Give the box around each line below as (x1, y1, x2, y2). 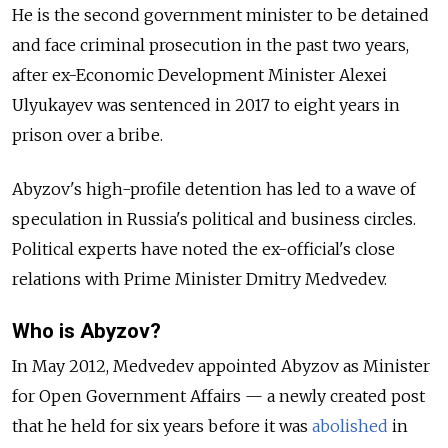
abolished (312, 416, 388, 437)
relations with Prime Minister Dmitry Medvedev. (12, 269, 391, 290)
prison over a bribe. (12, 125, 163, 146)
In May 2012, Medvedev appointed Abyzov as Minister (12, 356, 430, 377)
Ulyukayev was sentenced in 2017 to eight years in (12, 95, 400, 116)
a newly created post (263, 386, 425, 407)
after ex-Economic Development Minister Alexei (12, 65, 387, 86)
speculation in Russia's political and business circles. (12, 209, 416, 230)
